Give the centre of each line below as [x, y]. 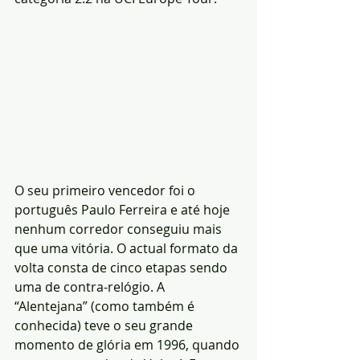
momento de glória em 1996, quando [129, 344]
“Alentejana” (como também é [106, 306]
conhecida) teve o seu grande [105, 325]
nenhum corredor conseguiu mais [120, 229]
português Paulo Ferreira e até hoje [124, 209]
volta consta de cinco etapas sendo [123, 267]
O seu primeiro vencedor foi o [106, 190]
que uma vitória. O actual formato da [128, 248]
